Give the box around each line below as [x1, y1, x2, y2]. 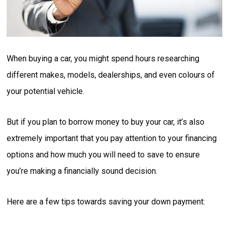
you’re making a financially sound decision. [7, 166, 158, 176]
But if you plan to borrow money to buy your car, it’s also [7, 117, 205, 127]
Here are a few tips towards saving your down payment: [7, 197, 205, 207]
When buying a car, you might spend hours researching [7, 54, 200, 64]
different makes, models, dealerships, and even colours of [7, 70, 215, 80]
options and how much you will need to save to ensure [7, 150, 200, 160]
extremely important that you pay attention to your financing [7, 133, 217, 144]
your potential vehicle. [7, 86, 85, 97]
